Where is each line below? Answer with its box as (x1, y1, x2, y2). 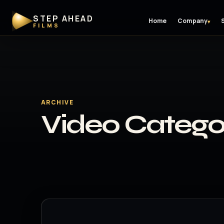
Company (177, 16, 208, 25)
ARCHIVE (41, 98, 74, 106)
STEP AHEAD (33, 12, 94, 24)
